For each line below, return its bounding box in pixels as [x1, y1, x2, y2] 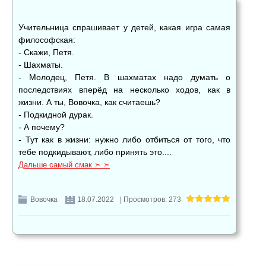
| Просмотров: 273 [120, 195, 181, 204]
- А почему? [18, 122, 65, 132]
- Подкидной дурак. [18, 110, 93, 120]
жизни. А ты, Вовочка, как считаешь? [18, 97, 160, 107]
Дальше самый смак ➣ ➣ [18, 160, 110, 170]
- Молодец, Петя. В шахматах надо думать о [18, 72, 230, 83]
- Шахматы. [18, 60, 63, 70]
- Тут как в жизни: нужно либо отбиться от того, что [18, 135, 230, 145]
